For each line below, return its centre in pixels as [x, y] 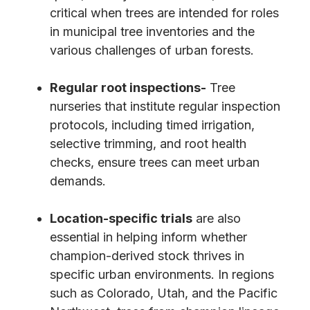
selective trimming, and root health [148, 143]
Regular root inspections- [128, 87]
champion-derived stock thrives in [147, 255]
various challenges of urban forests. [152, 50]
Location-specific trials [121, 218]
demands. [78, 181]
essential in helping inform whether [148, 237]
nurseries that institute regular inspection [165, 106]
